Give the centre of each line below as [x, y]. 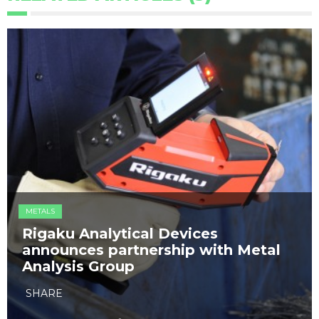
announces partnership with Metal [151, 250]
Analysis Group [78, 266]
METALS [40, 211]
